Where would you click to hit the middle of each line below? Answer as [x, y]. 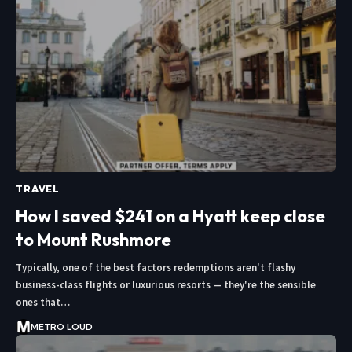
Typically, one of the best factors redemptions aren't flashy [156, 268]
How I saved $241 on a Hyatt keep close [170, 216]
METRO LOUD [61, 327]
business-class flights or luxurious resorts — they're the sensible [166, 285]
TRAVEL [38, 189]
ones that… [43, 302]
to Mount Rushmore [93, 240]
